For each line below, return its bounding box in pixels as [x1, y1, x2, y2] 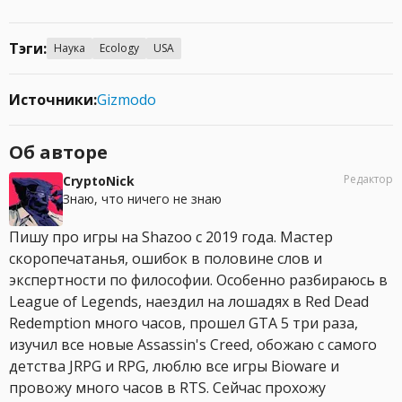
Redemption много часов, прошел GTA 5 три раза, [9, 313, 358, 334]
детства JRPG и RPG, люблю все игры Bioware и [9, 356, 339, 377]
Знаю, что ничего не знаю [63, 190, 222, 208]
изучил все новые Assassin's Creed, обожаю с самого [9, 335, 377, 355]
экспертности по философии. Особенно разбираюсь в [9, 270, 388, 291]
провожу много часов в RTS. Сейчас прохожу [9, 378, 326, 398]
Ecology [100, 40, 139, 57]
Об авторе [9, 140, 108, 165]
